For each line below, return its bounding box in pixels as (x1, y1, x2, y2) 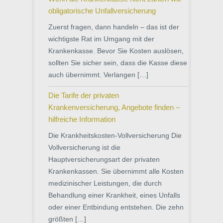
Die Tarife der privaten (48, 91, 119, 100)
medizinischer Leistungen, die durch (48, 179, 162, 187)
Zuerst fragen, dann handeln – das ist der (48, 23, 179, 31)
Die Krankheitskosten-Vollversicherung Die (48, 131, 182, 139)
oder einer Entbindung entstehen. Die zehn (48, 203, 184, 211)
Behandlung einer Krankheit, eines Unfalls (48, 191, 180, 199)
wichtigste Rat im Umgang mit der (48, 35, 154, 43)
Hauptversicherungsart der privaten (48, 155, 160, 163)
